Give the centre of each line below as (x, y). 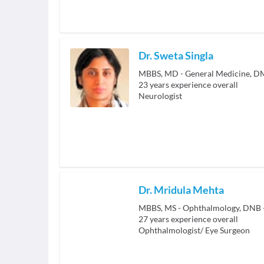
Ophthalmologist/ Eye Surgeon (194, 230)
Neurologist (160, 96)
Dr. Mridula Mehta (181, 190)
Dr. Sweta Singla (176, 56)
